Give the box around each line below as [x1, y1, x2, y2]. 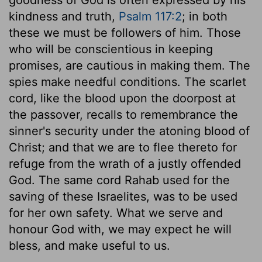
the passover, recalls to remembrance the [9, 107, 238, 122]
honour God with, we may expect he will [9, 222, 232, 236]
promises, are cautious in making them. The [9, 58, 250, 73]
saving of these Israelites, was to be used [9, 189, 237, 204]
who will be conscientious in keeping [9, 42, 213, 56]
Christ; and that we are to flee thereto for [9, 140, 237, 154]
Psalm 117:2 [119, 9, 182, 23]
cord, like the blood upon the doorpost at [9, 91, 236, 105]
